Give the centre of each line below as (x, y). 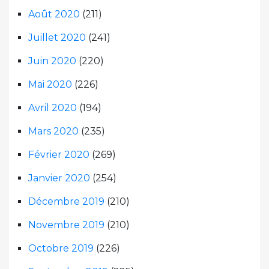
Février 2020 (59, 154)
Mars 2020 (53, 131)
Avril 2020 (53, 107)
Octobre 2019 (61, 248)
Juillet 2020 (57, 37)
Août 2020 (54, 14)
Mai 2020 (50, 84)
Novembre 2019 (66, 225)
